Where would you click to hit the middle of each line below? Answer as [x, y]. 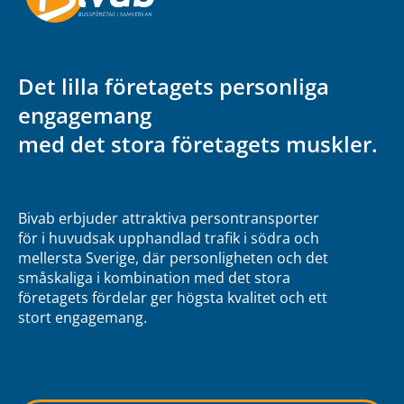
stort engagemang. [83, 317]
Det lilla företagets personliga [174, 86]
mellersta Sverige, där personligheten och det [173, 257]
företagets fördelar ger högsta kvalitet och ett [173, 297]
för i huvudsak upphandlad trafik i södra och [169, 238]
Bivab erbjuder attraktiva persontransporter [169, 218]
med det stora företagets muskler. [198, 143]
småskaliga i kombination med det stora [154, 277]
